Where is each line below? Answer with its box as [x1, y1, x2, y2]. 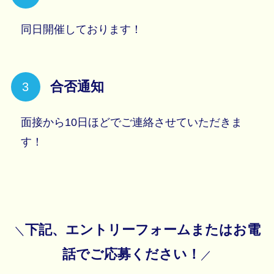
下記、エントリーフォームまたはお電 [24, 221, 261, 237]
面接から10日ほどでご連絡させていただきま [20, 116, 242, 129]
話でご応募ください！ [62, 246, 201, 262]
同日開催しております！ [20, 23, 142, 36]
